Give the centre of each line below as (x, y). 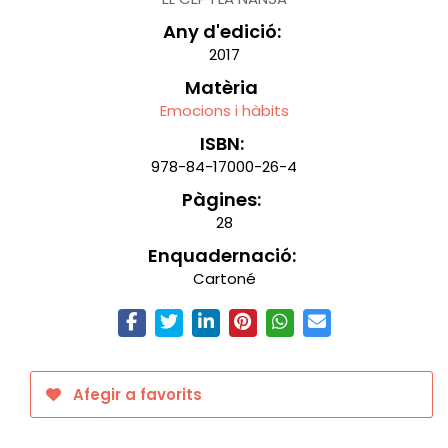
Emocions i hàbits (224, 110)
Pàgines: (221, 199)
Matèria (221, 87)
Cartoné (224, 278)
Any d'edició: (221, 31)
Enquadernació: (221, 255)
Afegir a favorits (135, 394)
